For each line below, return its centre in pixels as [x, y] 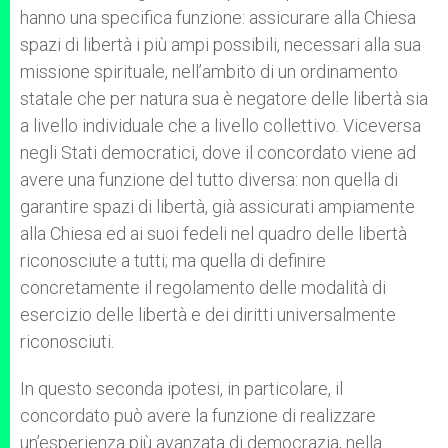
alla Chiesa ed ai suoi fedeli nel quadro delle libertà [213, 233]
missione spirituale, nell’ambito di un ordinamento [209, 71]
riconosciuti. [67, 341]
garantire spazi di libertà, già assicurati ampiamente [217, 206]
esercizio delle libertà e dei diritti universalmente [208, 314]
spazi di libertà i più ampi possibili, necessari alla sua [220, 44]
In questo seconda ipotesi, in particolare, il [181, 388]
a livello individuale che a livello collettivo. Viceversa [220, 125]
